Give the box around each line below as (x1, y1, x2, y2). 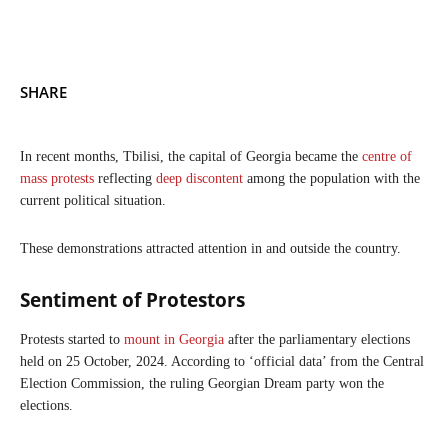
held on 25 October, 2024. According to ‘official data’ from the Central (20, 353, 424, 369)
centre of (362, 148, 412, 164)
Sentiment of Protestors (20, 286, 245, 313)
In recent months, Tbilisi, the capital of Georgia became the (20, 148, 362, 164)
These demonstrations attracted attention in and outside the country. (20, 240, 401, 256)
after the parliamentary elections (224, 331, 410, 347)
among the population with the (243, 170, 420, 186)
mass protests (20, 170, 94, 186)
